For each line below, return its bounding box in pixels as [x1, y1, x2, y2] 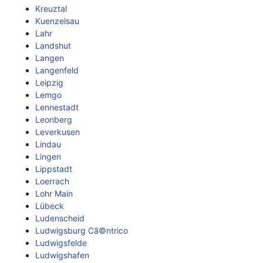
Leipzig [35, 77, 63, 87]
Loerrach [35, 176, 69, 186]
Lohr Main [35, 188, 73, 198]
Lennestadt [35, 102, 79, 112]
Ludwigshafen [35, 250, 89, 260]
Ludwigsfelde [35, 238, 87, 248]
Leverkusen [35, 127, 80, 137]
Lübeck [35, 201, 64, 211]
